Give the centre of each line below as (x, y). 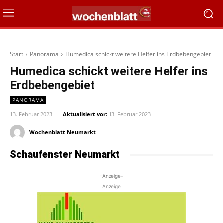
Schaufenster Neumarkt (65, 155)
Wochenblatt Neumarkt (62, 132)
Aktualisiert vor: (85, 114)
